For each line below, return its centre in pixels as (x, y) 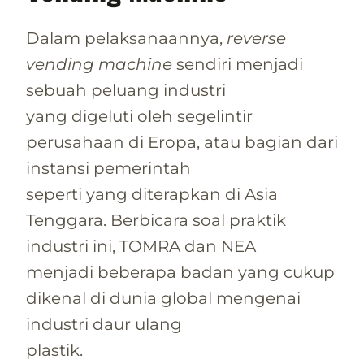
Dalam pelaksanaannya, (126, 38)
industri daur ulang (104, 324)
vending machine (99, 64)
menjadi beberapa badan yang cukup (180, 272)
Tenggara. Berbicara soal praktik (156, 220)
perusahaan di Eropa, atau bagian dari (182, 142)
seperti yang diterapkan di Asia (152, 194)
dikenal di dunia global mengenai (163, 298)
